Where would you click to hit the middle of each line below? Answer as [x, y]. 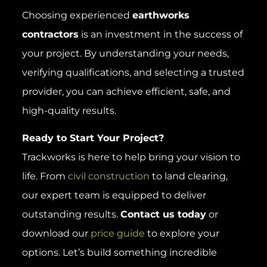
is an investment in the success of [160, 34]
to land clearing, [188, 176]
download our [56, 234]
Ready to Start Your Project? [93, 138]
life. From [45, 176]
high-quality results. [69, 110]
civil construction [108, 176]
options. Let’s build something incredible [119, 253]
